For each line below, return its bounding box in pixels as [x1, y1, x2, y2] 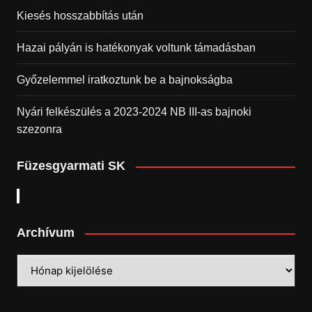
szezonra [16, 123, 62, 136]
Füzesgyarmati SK [16, 159, 125, 173]
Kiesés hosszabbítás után [16, 10, 143, 22]
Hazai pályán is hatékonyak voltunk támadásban [16, 42, 256, 54]
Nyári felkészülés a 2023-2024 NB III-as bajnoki [16, 106, 251, 118]
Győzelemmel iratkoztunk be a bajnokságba [16, 74, 233, 86]
